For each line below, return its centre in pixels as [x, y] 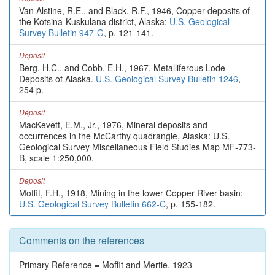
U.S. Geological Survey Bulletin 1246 [167, 79]
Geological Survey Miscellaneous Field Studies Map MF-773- [137, 147]
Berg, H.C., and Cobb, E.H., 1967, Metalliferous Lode [122, 68]
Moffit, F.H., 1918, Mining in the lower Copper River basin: [131, 193]
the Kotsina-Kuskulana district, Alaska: [94, 21]
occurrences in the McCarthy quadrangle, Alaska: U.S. [124, 136]
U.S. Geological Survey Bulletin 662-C [92, 204]
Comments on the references [82, 240]
